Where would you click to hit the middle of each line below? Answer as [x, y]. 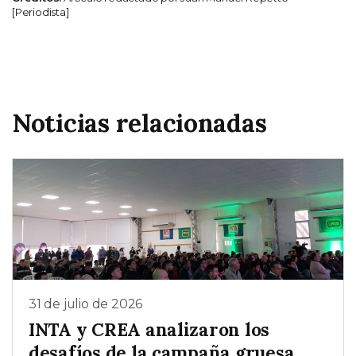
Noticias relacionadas [139, 123]
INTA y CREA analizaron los [149, 330]
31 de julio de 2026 [86, 304]
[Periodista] [41, 12]
